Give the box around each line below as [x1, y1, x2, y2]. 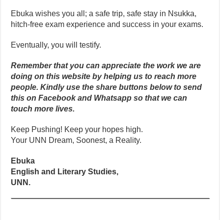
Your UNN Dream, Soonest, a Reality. [11, 136, 142, 145]
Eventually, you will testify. [11, 41, 102, 50]
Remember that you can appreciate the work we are [11, 61, 201, 70]
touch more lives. [11, 105, 75, 113]
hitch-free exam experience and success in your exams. [11, 20, 204, 29]
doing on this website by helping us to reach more [11, 72, 197, 81]
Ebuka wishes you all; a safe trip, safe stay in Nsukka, [11, 9, 197, 18]
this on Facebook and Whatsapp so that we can [11, 94, 188, 103]
